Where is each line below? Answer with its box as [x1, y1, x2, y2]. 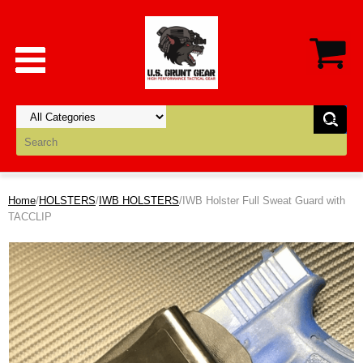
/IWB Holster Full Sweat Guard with [179, 194, 345, 207]
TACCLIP [8, 211, 52, 223]
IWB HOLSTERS [99, 194, 179, 207]
